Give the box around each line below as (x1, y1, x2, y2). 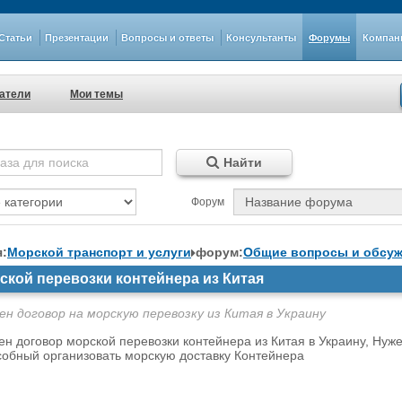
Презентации (45, 31, 109, 44)
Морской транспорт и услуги (7, 245, 191, 259)
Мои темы (70, 88, 123, 100)
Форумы (309, 31, 350, 44)
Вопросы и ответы (121, 31, 214, 44)
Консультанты (226, 31, 296, 44)
